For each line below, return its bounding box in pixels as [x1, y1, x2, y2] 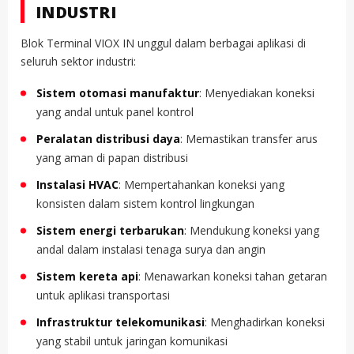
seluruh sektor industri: [21, 53, 136, 69]
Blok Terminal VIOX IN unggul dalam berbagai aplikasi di [21, 35, 306, 51]
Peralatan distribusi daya [36, 130, 180, 146]
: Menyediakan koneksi [199, 85, 314, 100]
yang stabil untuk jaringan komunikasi [36, 333, 228, 348]
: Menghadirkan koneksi [205, 314, 325, 330]
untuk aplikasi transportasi [36, 287, 170, 303]
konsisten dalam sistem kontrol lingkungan [36, 195, 254, 211]
